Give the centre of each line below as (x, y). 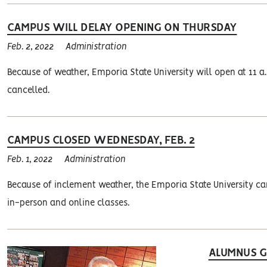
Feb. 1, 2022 (30, 160)
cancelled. (28, 91)
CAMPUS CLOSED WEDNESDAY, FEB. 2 (101, 141)
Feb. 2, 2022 (30, 47)
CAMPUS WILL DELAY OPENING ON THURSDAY (122, 28)
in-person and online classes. (68, 204)
